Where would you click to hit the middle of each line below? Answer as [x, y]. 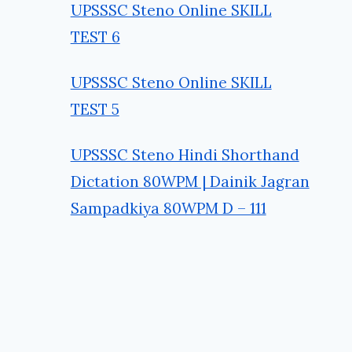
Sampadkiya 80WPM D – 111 [168, 208]
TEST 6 [95, 37]
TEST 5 [95, 109]
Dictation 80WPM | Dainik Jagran [190, 181]
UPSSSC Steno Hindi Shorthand [185, 154]
